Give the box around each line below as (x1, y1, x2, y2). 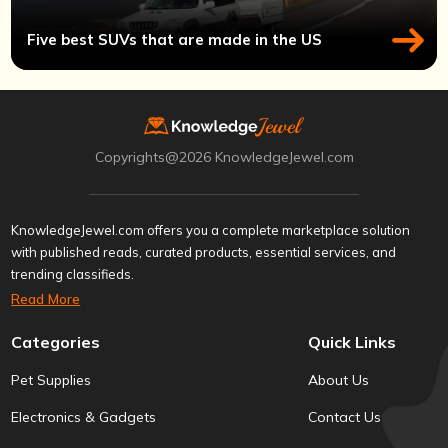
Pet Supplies (11, 370, 92, 389)
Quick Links (307, 331, 396, 352)
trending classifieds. (11, 265, 135, 282)
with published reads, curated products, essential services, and (11, 243, 397, 260)
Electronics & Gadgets (11, 407, 157, 426)
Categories (11, 331, 101, 352)
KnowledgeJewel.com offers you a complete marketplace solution (11, 221, 411, 238)
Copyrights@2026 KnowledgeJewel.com (94, 147, 354, 166)
